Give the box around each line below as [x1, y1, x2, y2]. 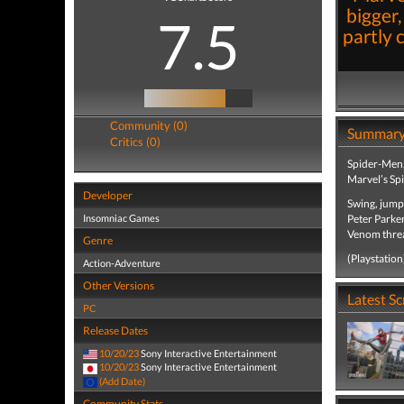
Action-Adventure [83, 257, 161, 269]
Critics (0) [110, 134, 161, 149]
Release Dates [83, 324, 148, 337]
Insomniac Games [83, 212, 160, 224]
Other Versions [83, 279, 154, 292]
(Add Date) [99, 374, 145, 387]
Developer [83, 188, 133, 202]
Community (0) [110, 118, 188, 133]
